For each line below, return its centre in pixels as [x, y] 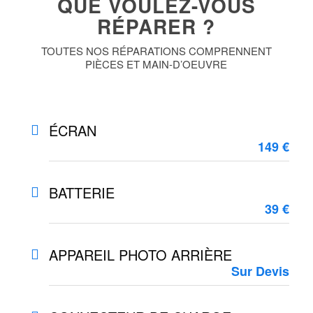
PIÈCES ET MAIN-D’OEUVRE [156, 64]
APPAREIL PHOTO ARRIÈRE [140, 255]
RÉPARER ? [156, 26]
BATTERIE [81, 192]
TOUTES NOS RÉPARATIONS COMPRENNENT [156, 51]
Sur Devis [261, 271]
